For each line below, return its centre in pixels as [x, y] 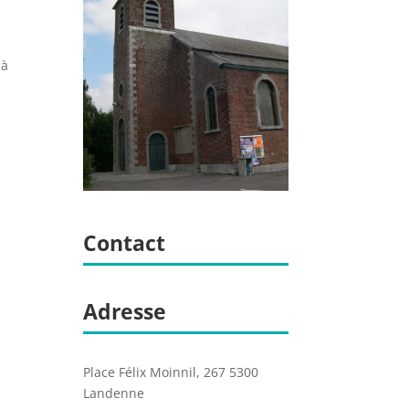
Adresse [124, 312]
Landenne [113, 393]
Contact [124, 242]
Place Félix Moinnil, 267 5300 [170, 372]
